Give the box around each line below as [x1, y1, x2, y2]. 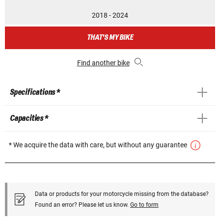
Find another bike [77, 58, 130, 67]
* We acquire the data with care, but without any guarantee [9, 140, 189, 149]
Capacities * [10, 113, 48, 123]
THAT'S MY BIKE [87, 33, 133, 42]
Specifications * [10, 87, 60, 97]
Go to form [130, 201, 159, 208]
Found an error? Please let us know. [35, 201, 130, 208]
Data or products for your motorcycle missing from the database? [35, 190, 209, 197]
